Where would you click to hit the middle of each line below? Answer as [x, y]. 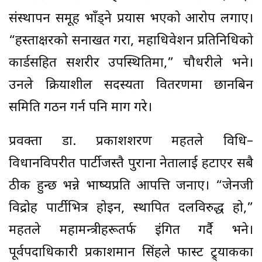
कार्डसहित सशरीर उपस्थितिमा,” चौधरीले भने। [131, 63]
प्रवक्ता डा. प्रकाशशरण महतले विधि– [131, 142]
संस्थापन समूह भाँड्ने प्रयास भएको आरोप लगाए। [131, 19]
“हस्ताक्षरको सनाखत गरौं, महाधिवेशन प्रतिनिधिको [131, 41]
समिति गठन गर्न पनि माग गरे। [80, 108]
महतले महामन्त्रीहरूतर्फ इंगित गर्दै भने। [131, 230]
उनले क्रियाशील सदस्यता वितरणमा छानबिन [131, 85]
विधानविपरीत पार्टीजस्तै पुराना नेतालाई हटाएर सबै [131, 164]
